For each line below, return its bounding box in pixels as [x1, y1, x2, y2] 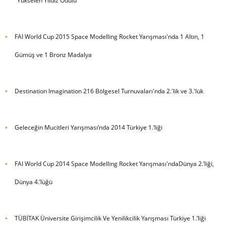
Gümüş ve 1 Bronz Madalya [14, 50, 92, 60]
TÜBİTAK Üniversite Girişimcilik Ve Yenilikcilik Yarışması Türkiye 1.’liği [14, 214, 206, 223]
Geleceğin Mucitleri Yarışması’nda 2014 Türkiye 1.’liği [14, 123, 162, 132]
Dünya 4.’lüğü [14, 178, 52, 187]
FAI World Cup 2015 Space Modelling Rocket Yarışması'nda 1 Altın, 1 [14, 32, 204, 41]
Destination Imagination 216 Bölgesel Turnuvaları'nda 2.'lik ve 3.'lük [14, 87, 203, 96]
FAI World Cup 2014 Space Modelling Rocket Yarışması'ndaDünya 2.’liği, [14, 159, 214, 168]
